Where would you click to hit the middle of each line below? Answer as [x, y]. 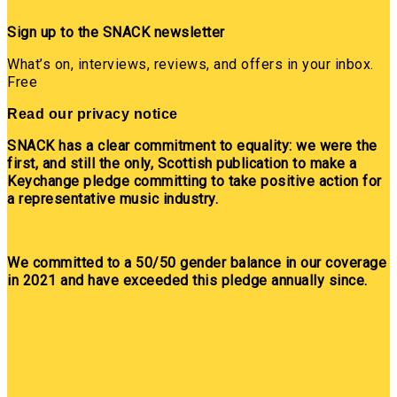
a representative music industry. [113, 198]
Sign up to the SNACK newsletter [116, 32]
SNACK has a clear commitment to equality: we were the [192, 145]
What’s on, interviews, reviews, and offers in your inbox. [191, 64]
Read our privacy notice [93, 113]
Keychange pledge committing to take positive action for [195, 181]
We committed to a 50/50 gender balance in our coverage [197, 262]
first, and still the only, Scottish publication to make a [182, 163]
